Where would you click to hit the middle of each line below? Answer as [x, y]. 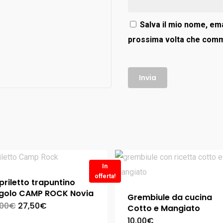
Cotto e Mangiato [164, 208]
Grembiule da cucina [169, 197]
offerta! [105, 176]
